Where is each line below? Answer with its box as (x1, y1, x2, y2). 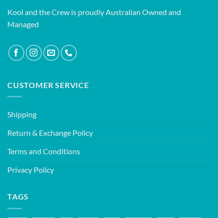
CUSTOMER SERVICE (7, 80, 89, 90)
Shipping (7, 109, 36, 119)
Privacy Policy (7, 165, 54, 175)
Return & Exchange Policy (7, 128, 93, 138)
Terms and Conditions (7, 146, 80, 156)
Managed (7, 19, 39, 29)
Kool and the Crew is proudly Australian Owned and (7, 7, 181, 17)
